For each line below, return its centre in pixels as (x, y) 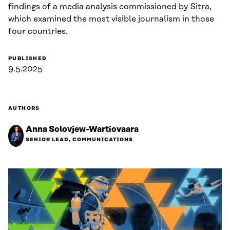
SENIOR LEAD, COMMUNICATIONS (79, 139)
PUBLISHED (28, 58)
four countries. (38, 31)
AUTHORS (24, 108)
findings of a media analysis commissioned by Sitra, (110, 6)
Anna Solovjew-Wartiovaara (82, 129)
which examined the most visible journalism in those (111, 19)
